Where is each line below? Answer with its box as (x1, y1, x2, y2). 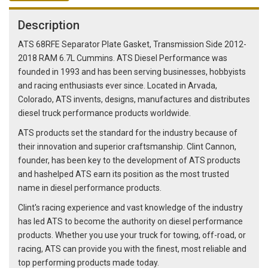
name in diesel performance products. (18, 183, 162, 193)
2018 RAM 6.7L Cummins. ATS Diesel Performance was (18, 53, 227, 63)
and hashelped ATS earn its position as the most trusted (18, 169, 229, 179)
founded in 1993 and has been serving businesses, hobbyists (18, 67, 246, 77)
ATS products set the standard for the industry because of (18, 128, 237, 138)
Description (18, 18, 80, 33)
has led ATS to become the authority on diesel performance (18, 217, 243, 227)
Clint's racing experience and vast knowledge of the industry (18, 203, 243, 213)
